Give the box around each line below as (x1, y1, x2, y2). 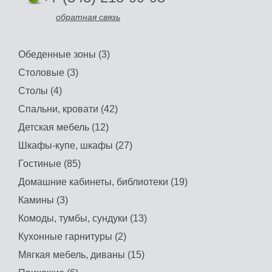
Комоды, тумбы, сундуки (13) (18, 213, 147, 224)
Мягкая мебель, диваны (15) (18, 250, 144, 260)
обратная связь (56, 12, 120, 22)
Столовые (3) (18, 67, 78, 78)
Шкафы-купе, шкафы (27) (18, 140, 132, 151)
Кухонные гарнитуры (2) (18, 231, 126, 242)
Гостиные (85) (18, 158, 81, 169)
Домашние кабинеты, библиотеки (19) (18, 177, 188, 188)
